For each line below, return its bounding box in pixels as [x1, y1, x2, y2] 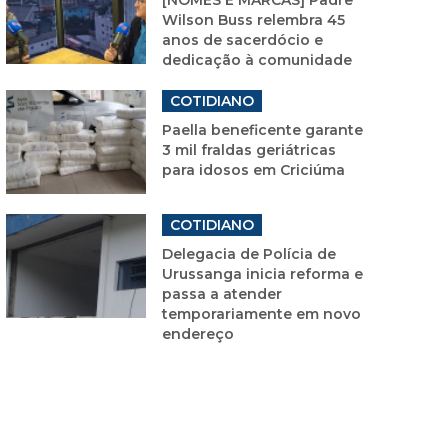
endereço [162, 324, 234, 343]
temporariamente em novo [162, 304, 361, 323]
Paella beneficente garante [162, 120, 363, 139]
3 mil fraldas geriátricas [162, 140, 336, 159]
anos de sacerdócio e [162, 30, 323, 49]
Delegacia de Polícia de [162, 244, 336, 263]
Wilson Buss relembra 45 [162, 10, 345, 29]
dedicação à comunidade [162, 50, 352, 69]
